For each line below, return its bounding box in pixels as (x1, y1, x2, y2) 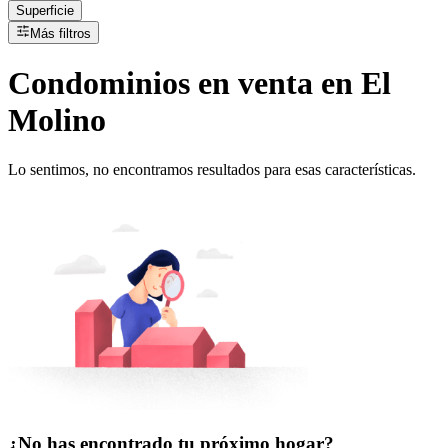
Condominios (8, 65, 190, 102)
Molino (8, 102, 106, 139)
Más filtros (30, 26, 91, 41)
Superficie (16, 3, 74, 18)
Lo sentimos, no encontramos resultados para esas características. (8, 160, 416, 178)
